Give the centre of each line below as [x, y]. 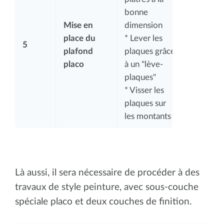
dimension [143, 25]
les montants [148, 116]
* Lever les [143, 38]
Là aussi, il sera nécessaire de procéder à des [107, 172]
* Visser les [144, 90]
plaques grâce [150, 51]
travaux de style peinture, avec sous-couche [107, 187]
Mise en [78, 25]
